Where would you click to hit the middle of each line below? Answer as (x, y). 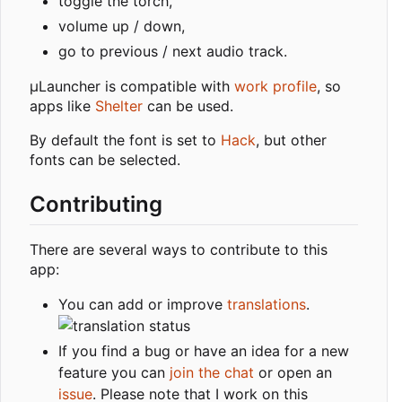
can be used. (188, 106)
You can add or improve (143, 305)
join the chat (212, 373)
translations (267, 305)
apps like (62, 106)
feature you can (114, 373)
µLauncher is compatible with (132, 87)
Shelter (119, 106)
